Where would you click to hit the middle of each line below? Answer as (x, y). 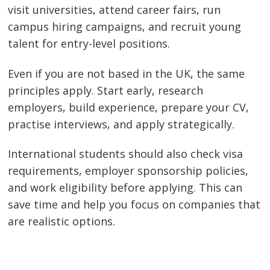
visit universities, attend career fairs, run (115, 10)
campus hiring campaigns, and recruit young (125, 27)
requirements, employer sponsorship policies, (128, 171)
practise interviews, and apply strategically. (121, 124)
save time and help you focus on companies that (134, 205)
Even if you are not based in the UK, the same (127, 73)
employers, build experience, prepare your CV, (129, 107)
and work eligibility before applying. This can (125, 188)
